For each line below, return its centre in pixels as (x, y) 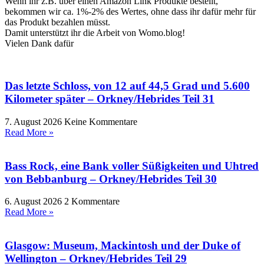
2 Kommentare (92, 202)
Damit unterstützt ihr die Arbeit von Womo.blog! (95, 32)
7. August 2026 (34, 121)
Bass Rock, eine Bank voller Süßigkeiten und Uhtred (132, 166)
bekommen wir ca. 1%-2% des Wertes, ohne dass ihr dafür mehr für (130, 11)
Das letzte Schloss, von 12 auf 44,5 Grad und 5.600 (127, 86)
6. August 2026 (34, 202)
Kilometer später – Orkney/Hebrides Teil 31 (110, 99)
